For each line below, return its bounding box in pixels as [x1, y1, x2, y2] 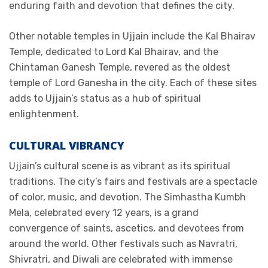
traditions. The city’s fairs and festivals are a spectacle [9, 175, 257, 187]
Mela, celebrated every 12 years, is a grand [9, 206, 199, 218]
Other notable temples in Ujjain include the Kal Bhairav [9, 30, 255, 42]
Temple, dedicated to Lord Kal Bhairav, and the [9, 45, 218, 57]
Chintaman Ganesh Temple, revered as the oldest [9, 61, 230, 73]
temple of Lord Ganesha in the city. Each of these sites [9, 77, 257, 89]
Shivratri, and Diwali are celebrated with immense [9, 253, 233, 265]
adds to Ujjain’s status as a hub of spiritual [9, 92, 201, 104]
